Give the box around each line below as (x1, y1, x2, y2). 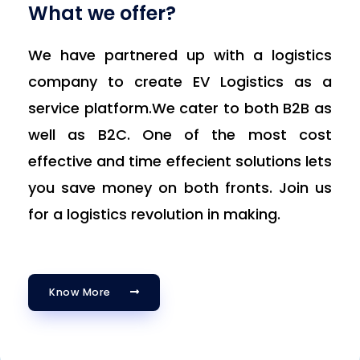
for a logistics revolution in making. (28, 203, 280, 224)
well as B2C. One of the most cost (28, 124, 332, 145)
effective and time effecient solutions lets (28, 150, 332, 171)
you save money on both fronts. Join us (28, 177, 332, 198)
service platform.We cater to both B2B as (28, 97, 332, 118)
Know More (49, 284, 111, 299)
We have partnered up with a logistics (28, 44, 332, 65)
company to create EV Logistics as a (28, 71, 332, 92)
